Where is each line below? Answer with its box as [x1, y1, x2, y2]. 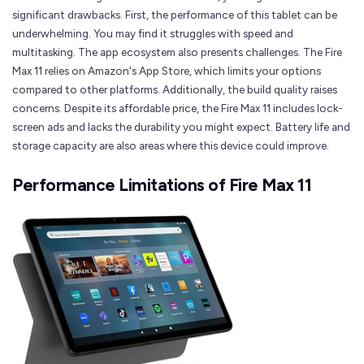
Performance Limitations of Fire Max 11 [12, 174, 311, 195]
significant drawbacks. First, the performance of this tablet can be [12, 7, 337, 21]
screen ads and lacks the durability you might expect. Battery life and [12, 119, 350, 133]
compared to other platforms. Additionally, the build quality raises [12, 82, 337, 96]
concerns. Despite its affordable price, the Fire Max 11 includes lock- [12, 101, 343, 115]
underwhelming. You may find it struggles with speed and [12, 26, 293, 40]
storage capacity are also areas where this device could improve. [12, 138, 329, 152]
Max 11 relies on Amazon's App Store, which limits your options [12, 63, 321, 77]
